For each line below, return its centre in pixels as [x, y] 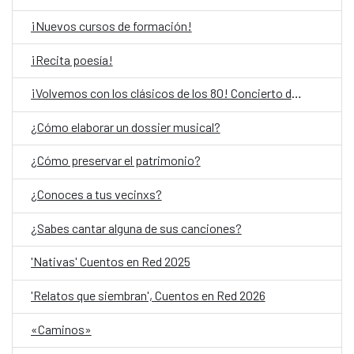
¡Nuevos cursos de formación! [111, 25]
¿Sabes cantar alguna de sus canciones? [136, 228]
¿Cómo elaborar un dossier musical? [125, 126]
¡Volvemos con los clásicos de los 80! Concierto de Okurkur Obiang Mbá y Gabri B [296, 93]
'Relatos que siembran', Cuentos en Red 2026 [148, 295]
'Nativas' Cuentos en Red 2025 [110, 262]
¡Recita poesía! [72, 59]
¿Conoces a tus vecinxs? [96, 194]
